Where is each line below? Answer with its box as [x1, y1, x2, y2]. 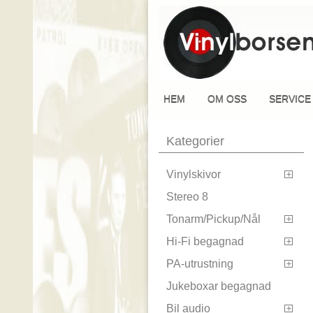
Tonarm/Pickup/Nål [166, 212, 261, 225]
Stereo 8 [166, 190, 208, 203]
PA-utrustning [166, 257, 233, 270]
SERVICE [269, 92, 311, 104]
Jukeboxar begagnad [166, 279, 271, 292]
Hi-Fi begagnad [166, 235, 244, 247]
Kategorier [166, 133, 224, 148]
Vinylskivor [166, 168, 221, 180]
